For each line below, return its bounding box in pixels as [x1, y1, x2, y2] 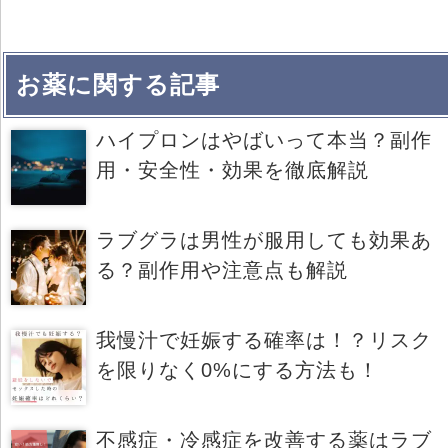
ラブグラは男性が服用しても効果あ [96, 228, 432, 251]
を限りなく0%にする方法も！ [96, 358, 379, 381]
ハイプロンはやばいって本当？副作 [96, 128, 432, 151]
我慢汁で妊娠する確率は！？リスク [96, 328, 432, 351]
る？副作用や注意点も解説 [96, 258, 348, 281]
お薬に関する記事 [16, 70, 220, 98]
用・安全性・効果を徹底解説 [96, 158, 369, 181]
